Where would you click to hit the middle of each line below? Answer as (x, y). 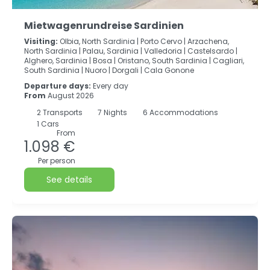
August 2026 (70, 96)
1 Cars (47, 124)
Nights (115, 112)
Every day (111, 86)
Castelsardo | (212, 51)
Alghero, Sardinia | (58, 61)
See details (69, 180)
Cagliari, (228, 61)
